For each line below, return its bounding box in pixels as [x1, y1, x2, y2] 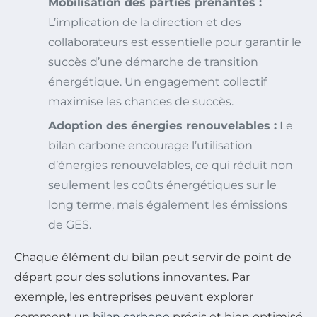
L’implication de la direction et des [48, 15, 241, 29]
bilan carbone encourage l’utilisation [48, 138, 253, 152]
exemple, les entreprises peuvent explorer [14, 289, 253, 304]
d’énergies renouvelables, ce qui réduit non [48, 158, 293, 172]
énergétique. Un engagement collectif [48, 74, 267, 88]
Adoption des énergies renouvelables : [48, 118, 277, 132]
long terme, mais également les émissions [48, 197, 287, 212]
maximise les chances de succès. [48, 94, 234, 108]
